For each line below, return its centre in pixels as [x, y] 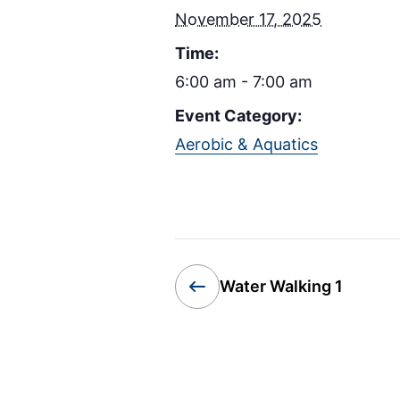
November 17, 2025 [248, 19]
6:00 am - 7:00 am [244, 81]
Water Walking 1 [281, 287]
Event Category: [238, 115]
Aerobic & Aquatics [246, 144]
